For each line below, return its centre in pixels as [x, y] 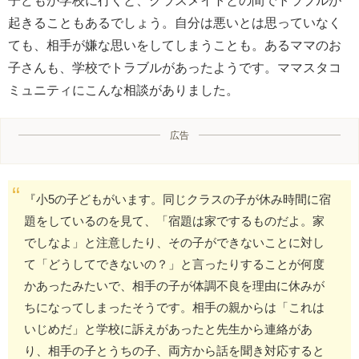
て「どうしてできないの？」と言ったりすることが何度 [174, 264]
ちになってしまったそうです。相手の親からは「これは [174, 307]
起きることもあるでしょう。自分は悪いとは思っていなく [175, 22]
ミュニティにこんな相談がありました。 [123, 90]
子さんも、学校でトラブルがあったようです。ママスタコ [175, 67]
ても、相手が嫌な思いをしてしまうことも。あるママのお [175, 45]
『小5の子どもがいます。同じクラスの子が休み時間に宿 [177, 199]
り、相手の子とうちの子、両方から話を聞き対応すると [174, 350]
